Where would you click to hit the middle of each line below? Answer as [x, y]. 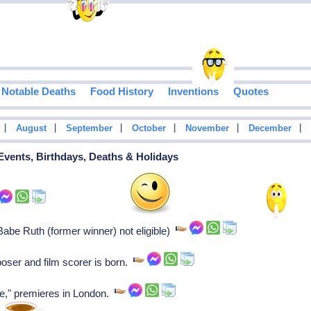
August [31, 129]
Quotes [251, 92]
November [207, 129]
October [149, 129]
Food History [121, 92]
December [270, 129]
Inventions [193, 92]
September [89, 129]
